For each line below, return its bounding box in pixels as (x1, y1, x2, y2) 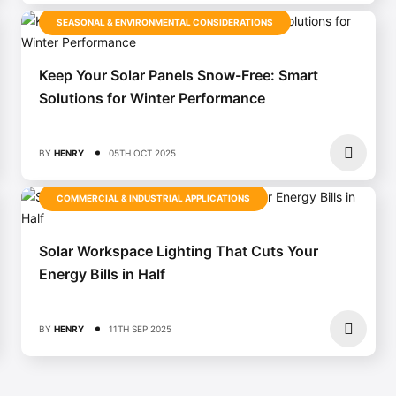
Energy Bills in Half (39, 264, 165, 283)
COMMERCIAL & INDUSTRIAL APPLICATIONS (57, 192, 250, 203)
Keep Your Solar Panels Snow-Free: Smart (39, 65, 318, 84)
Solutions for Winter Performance (39, 88, 265, 107)
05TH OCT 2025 (109, 147, 176, 158)
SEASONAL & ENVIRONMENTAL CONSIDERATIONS (57, 16, 273, 27)
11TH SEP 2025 (109, 323, 171, 334)
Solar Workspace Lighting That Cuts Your (39, 241, 318, 260)
